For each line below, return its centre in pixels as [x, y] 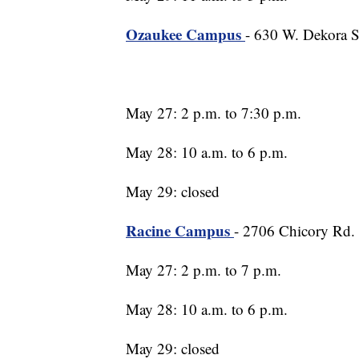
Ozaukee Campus [186, 34]
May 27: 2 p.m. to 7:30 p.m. [214, 113]
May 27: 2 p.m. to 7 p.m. [204, 270]
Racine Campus [180, 231]
